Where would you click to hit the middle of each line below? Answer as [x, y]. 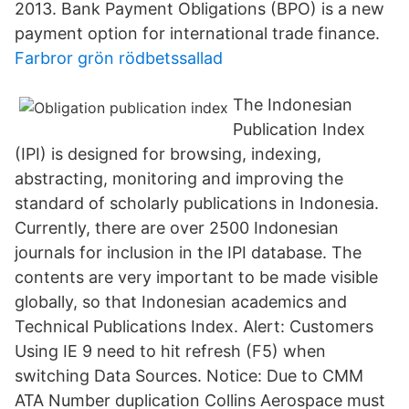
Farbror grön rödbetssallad [119, 58]
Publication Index [299, 129]
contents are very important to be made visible [196, 277]
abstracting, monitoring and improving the [179, 178]
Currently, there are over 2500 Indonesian [177, 228]
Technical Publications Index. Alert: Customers [194, 326]
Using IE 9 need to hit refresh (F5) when [170, 351]
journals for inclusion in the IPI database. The [188, 252]
